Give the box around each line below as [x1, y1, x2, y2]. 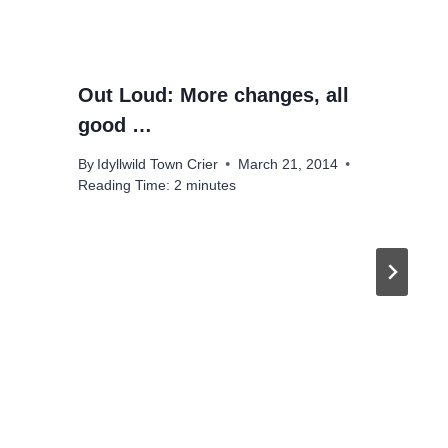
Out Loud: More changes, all [77, 84, 349, 107]
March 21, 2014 [237, 156, 338, 172]
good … [77, 114, 152, 137]
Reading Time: [77, 177, 170, 193]
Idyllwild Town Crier [96, 156, 218, 172]
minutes [185, 177, 236, 193]
